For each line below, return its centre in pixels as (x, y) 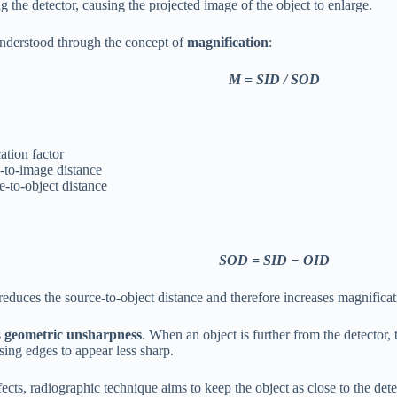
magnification (228, 42)
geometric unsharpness (74, 335)
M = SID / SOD (274, 79)
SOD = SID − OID (274, 260)
